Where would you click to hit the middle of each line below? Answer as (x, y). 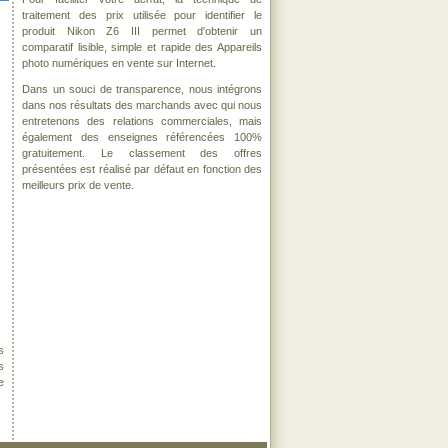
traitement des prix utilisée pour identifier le (142, 15)
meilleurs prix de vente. (78, 185)
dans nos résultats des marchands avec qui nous (142, 105)
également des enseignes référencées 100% (142, 137)
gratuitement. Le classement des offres (142, 153)
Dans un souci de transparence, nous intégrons (142, 89)
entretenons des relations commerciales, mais (142, 121)
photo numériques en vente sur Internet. (119, 63)
